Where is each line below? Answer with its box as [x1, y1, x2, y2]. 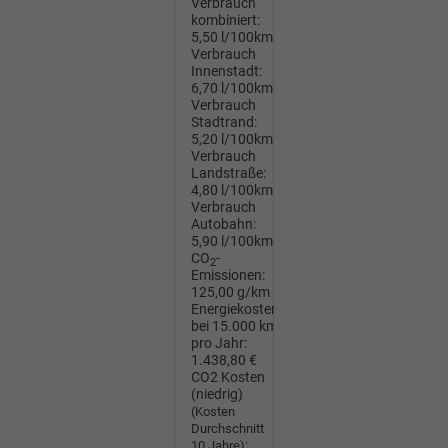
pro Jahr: [191, 335, 247, 352]
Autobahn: [191, 216, 256, 233]
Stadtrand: [191, 114, 257, 131]
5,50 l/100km [191, 29, 273, 46]
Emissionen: [191, 267, 265, 284]
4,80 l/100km [191, 182, 273, 199]
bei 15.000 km [191, 318, 278, 335]
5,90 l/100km [191, 233, 273, 250]
